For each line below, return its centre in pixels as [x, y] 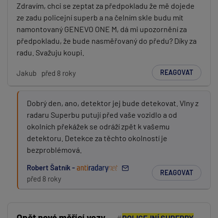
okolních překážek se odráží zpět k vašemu [98, 126]
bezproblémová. [54, 150]
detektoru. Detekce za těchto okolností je [97, 138]
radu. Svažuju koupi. [50, 52]
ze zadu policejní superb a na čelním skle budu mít [100, 17]
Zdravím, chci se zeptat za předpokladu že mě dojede [106, 6]
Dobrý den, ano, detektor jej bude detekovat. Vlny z [113, 103]
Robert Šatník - [52, 167]
